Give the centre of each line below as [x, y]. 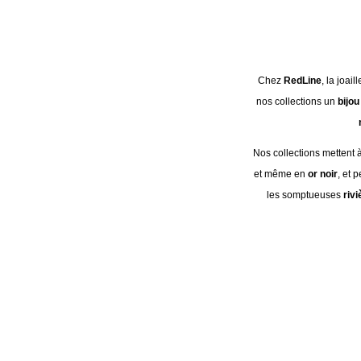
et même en [280, 174]
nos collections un [297, 102]
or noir [322, 174]
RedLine [303, 81]
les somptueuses [305, 195]
